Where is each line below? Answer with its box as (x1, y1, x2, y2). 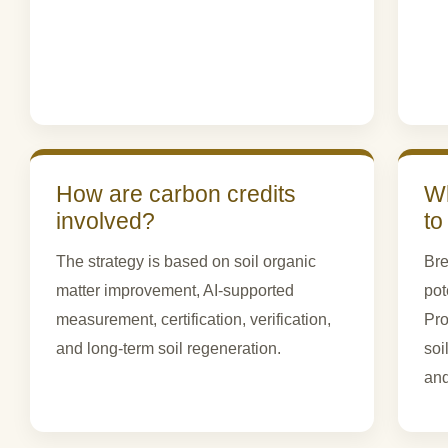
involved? (56, 207, 155, 234)
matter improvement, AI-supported (56, 281, 294, 299)
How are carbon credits (56, 180, 296, 207)
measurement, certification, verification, (56, 310, 331, 328)
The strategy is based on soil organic (56, 252, 316, 270)
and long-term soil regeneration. (56, 339, 281, 357)
